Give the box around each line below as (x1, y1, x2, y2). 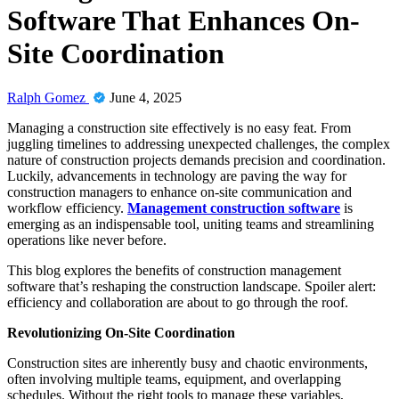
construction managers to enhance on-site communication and (7, 183, 352, 199)
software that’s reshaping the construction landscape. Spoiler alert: (7, 278, 376, 294)
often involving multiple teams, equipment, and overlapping (7, 370, 341, 387)
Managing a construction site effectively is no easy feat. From (7, 119, 351, 135)
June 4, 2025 (110, 89, 182, 105)
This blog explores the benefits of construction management (7, 262, 341, 278)
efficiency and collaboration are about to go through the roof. (7, 294, 348, 310)
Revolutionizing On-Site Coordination (7, 324, 235, 340)
